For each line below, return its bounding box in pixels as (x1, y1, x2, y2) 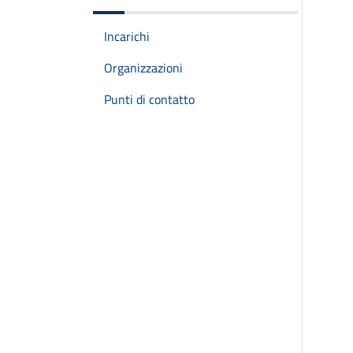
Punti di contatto (104, 90, 195, 109)
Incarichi (104, 27, 150, 46)
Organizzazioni (104, 58, 183, 77)
